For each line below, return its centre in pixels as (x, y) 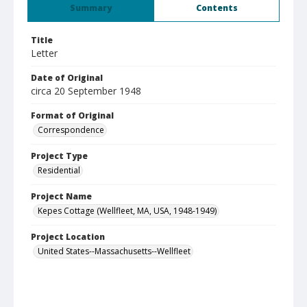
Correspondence (71, 130)
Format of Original (72, 115)
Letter (44, 53)
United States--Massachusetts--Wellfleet (114, 251)
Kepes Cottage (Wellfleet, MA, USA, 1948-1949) (127, 211)
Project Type (59, 156)
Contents (217, 8)
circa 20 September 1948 (86, 91)
